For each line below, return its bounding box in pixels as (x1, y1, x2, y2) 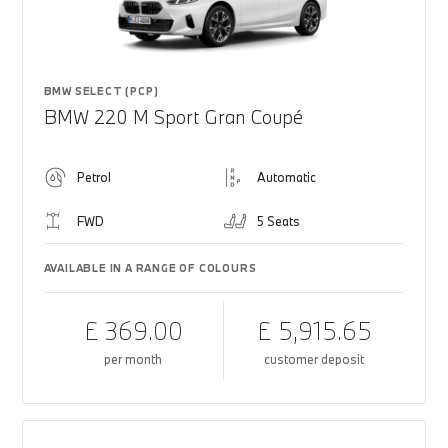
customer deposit (264, 351, 365, 367)
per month (104, 351, 163, 367)
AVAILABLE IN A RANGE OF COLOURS (43, 261, 257, 275)
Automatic (257, 169, 316, 185)
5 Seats (257, 213, 300, 229)
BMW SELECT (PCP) (43, 84, 159, 98)
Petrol (76, 169, 111, 185)
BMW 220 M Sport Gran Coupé (43, 105, 303, 129)
